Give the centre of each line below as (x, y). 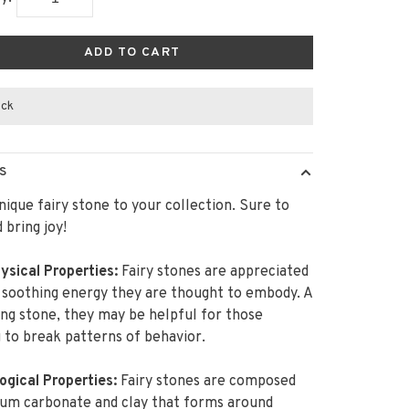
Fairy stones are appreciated (215, 272)
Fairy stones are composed (209, 382)
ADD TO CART (132, 52)
